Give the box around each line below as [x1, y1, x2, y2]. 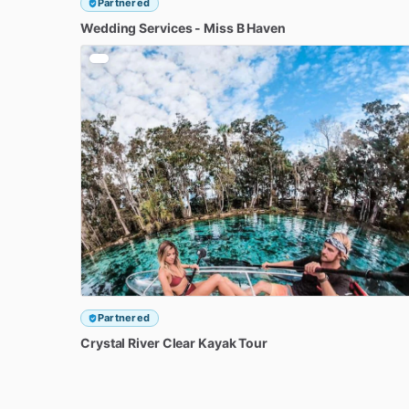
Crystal [80, 334, 126, 351]
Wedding [80, 19, 137, 36]
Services [139, 19, 193, 36]
